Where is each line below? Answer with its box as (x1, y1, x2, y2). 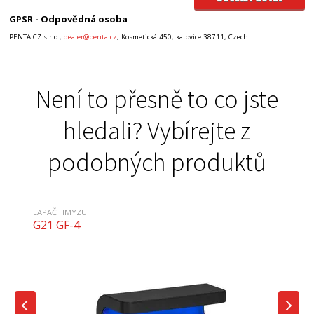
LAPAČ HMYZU (33, 206, 88, 217)
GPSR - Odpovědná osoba (9, 13, 128, 26)
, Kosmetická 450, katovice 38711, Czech (117, 32, 249, 42)
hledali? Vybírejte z (62, 114, 251, 146)
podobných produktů (47, 146, 266, 178)
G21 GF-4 (33, 217, 81, 233)
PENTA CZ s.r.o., (9, 32, 64, 42)
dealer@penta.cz (64, 32, 118, 42)
